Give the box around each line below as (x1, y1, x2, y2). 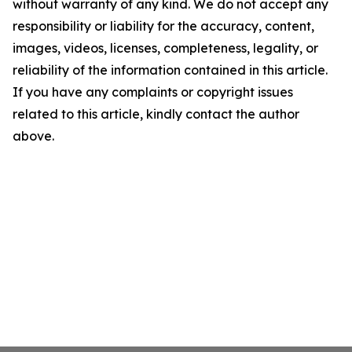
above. (13, 128, 54, 144)
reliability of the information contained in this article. (13, 62, 328, 78)
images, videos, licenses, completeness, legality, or (13, 40, 318, 56)
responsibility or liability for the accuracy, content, (13, 18, 314, 34)
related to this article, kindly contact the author (13, 106, 299, 122)
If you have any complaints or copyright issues (13, 84, 293, 100)
